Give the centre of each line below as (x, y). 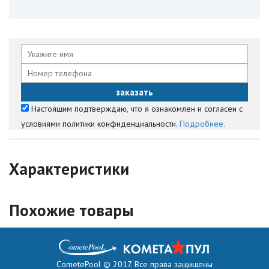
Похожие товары (71, 210)
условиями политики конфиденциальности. (100, 123)
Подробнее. (202, 123)
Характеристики (69, 168)
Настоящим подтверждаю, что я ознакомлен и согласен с (136, 108)
